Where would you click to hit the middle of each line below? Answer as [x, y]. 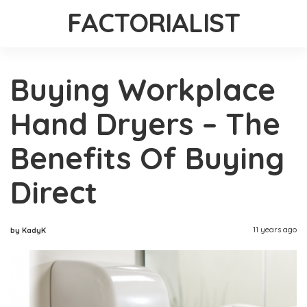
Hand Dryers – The [145, 123]
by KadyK [28, 230]
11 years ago [275, 229]
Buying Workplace [143, 89]
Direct [54, 192]
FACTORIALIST [153, 23]
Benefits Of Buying [147, 158]
